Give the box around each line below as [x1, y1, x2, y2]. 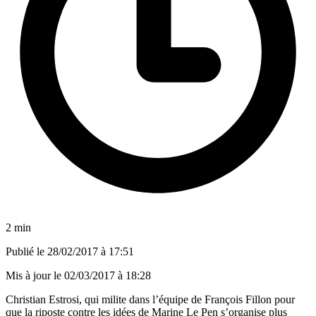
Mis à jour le [6, 269, 64, 281]
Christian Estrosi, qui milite [6, 293, 129, 305]
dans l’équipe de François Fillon [129, 293, 272, 305]
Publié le [6, 245, 47, 257]
